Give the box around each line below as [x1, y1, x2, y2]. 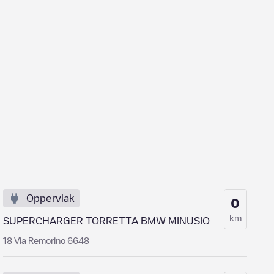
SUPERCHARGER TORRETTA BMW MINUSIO [3, 216, 210, 226]
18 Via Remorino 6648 [3, 236, 90, 245]
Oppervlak [26, 193, 75, 203]
